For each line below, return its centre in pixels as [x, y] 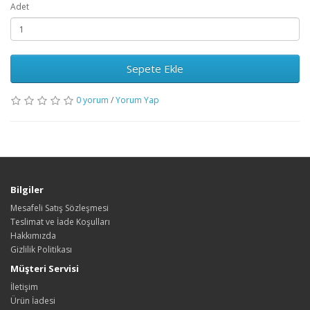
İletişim [24, 287]
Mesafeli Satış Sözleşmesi [60, 208]
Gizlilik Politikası [41, 250]
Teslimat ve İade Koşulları [60, 222]
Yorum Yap [137, 100]
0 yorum [92, 100]
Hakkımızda [33, 236]
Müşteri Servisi [45, 269]
